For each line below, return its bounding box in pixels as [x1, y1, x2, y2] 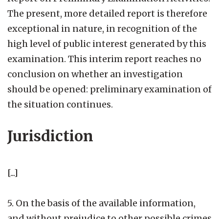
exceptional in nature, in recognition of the [7, 22, 197, 34]
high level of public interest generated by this [7, 38, 206, 49]
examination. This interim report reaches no [7, 53, 201, 65]
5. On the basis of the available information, [7, 197, 196, 209]
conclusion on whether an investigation [7, 68, 183, 80]
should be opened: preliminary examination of [7, 83, 212, 95]
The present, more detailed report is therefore [7, 7, 207, 19]
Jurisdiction [7, 126, 93, 145]
